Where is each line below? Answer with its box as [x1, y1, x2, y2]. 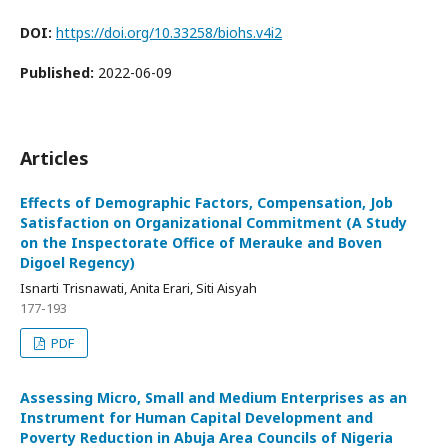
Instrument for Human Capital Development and [20, 408, 373, 428]
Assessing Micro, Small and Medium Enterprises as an [20, 388, 407, 408]
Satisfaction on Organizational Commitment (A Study [20, 213, 407, 233]
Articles [20, 146, 89, 171]
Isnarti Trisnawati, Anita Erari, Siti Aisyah [20, 279, 257, 298]
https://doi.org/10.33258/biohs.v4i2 [56, 23, 282, 43]
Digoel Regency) [20, 253, 135, 273]
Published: [20, 63, 98, 83]
